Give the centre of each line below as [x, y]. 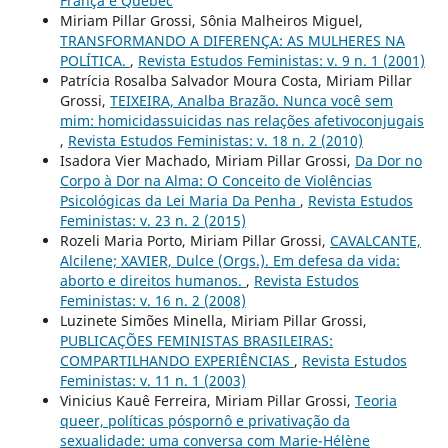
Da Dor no [388, 160]
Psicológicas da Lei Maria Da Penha [179, 200]
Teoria [375, 400]
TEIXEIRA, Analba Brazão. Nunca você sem [251, 100]
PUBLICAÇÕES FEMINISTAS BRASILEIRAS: [196, 340]
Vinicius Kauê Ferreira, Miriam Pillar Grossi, [207, 400]
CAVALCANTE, [375, 240]
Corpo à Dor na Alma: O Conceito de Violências [215, 180]
